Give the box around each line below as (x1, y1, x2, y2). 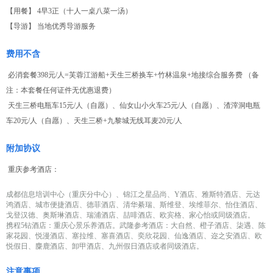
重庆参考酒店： (6, 165, 59, 174)
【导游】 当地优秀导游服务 (6, 22, 96, 30)
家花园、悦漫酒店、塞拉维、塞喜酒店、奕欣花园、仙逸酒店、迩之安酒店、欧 (6, 232, 262, 240)
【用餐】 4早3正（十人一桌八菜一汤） (6, 7, 132, 15)
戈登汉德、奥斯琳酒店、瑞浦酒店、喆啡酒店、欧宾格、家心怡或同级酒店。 (6, 211, 255, 219)
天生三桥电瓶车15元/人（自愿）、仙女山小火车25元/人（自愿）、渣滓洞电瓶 (6, 101, 260, 110)
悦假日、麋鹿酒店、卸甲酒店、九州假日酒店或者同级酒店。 (6, 242, 204, 250)
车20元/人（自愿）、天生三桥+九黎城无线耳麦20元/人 (6, 116, 182, 125)
